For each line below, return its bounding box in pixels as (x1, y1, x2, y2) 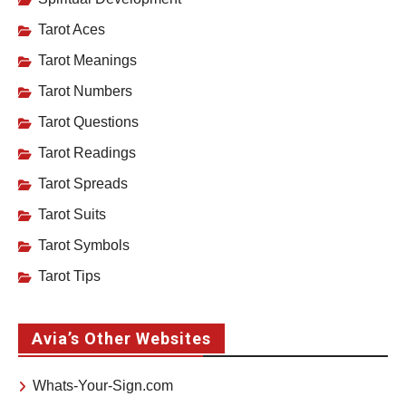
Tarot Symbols (38, 237, 130, 254)
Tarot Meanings (38, 53, 137, 69)
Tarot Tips (38, 268, 101, 285)
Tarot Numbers (38, 83, 132, 100)
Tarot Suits (38, 207, 106, 223)
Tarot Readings (38, 145, 136, 161)
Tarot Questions (38, 114, 139, 130)
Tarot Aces (38, 22, 105, 38)
